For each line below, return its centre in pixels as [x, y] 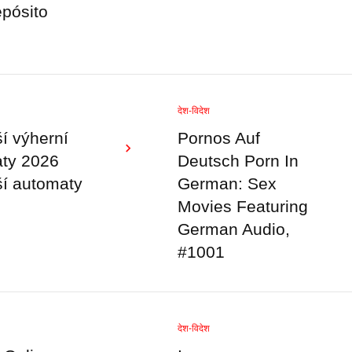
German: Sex [227, 184]
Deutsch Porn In [238, 161]
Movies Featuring [242, 207]
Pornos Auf [218, 138]
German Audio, [233, 229]
